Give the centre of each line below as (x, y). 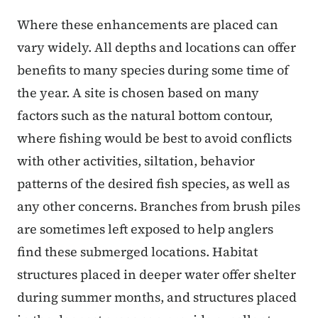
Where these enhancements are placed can (148, 24)
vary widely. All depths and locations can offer (157, 47)
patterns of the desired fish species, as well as (153, 183)
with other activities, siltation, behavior (136, 160)
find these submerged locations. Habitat (137, 251)
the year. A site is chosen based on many (138, 92)
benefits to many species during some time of (153, 70)
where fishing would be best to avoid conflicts (154, 138)
